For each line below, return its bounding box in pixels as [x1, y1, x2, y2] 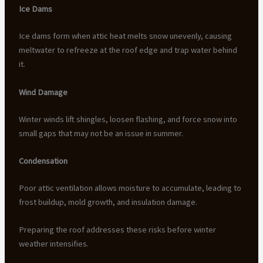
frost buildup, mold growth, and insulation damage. [18, 196, 197, 207]
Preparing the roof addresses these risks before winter [18, 224, 216, 235]
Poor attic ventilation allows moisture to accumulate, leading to [18, 182, 241, 193]
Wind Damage [18, 86, 68, 97]
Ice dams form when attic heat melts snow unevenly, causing [18, 31, 232, 42]
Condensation [18, 155, 68, 166]
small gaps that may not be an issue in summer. [18, 127, 183, 139]
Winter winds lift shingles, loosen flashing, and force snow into [18, 113, 237, 124]
